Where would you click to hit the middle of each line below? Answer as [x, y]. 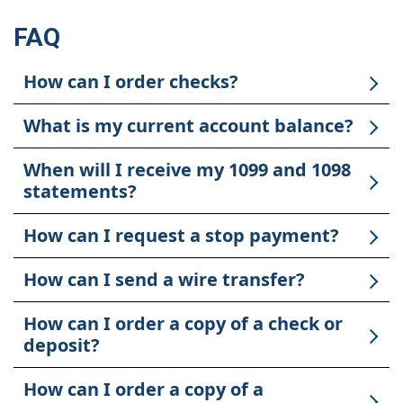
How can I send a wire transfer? [164, 280]
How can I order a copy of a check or [183, 324]
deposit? [62, 345]
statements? [80, 192]
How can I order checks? [131, 82]
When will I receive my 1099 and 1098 [187, 170]
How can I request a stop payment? [181, 236]
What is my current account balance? [188, 126]
